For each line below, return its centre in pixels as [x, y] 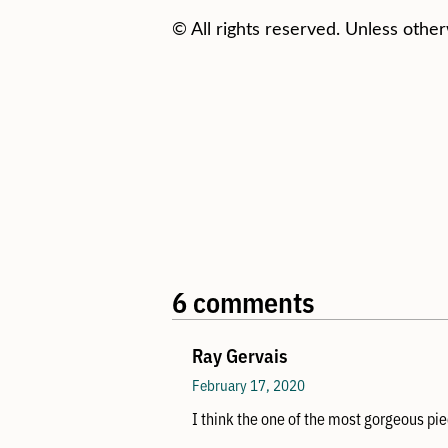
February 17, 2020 [248, 384]
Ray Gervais [240, 354]
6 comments [243, 300]
